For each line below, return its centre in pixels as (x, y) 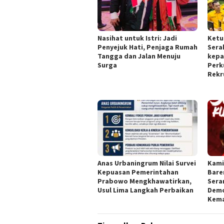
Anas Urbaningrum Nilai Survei (147, 163)
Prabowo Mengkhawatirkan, (144, 181)
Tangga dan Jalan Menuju (139, 56)
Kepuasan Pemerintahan (138, 172)
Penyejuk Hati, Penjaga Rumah (147, 47)
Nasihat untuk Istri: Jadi (137, 38)
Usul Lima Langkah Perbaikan (145, 190)
